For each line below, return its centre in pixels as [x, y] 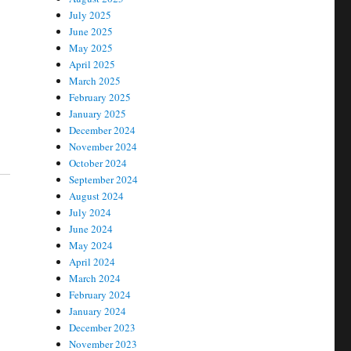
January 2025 [98, 114]
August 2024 [97, 196]
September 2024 [104, 179]
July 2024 [90, 212]
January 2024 [98, 311]
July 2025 [90, 15]
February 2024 [100, 295]
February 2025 [100, 97]
